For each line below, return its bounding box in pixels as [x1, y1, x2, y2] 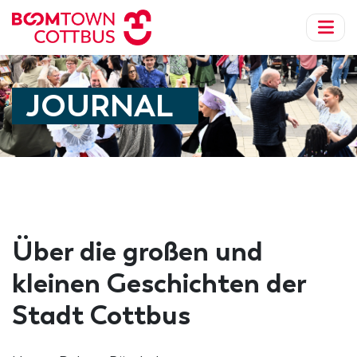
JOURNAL [26, 87, 173, 125]
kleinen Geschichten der [12, 267, 306, 300]
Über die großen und [12, 235, 263, 269]
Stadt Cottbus [12, 299, 190, 332]
